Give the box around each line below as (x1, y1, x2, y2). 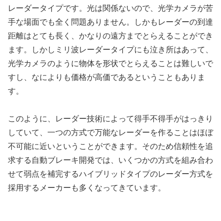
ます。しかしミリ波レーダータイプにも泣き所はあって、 (8, 45, 213, 54)
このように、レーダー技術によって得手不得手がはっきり (8, 114, 213, 123)
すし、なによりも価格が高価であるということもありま (8, 73, 205, 81)
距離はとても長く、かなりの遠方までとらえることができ (8, 31, 213, 40)
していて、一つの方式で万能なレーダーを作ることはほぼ (8, 128, 213, 137)
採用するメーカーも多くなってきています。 (8, 184, 166, 192)
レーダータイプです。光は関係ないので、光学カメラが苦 (8, 3, 213, 12)
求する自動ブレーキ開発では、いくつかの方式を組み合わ (8, 156, 213, 165)
